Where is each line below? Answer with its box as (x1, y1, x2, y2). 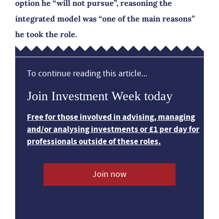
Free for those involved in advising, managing (27, 111, 195, 123)
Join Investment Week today (27, 89, 173, 103)
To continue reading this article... (27, 68, 147, 79)
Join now (92, 169, 127, 180)
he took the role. (15, 29, 77, 39)
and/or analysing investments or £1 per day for (27, 124, 199, 135)
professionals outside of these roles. (27, 136, 161, 147)
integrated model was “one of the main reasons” (15, 14, 195, 23)
